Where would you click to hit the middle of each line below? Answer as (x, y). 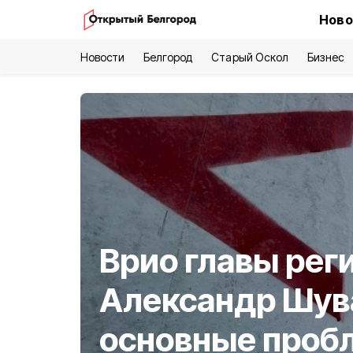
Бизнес (325, 57)
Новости (103, 57)
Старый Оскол (250, 57)
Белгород (168, 57)
